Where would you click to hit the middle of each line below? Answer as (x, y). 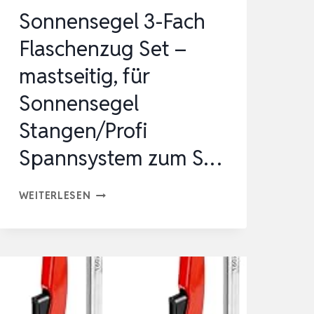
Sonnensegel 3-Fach (112, 22)
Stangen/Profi (83, 131)
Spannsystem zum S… (120, 158)
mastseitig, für (84, 76)
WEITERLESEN (55, 196)
